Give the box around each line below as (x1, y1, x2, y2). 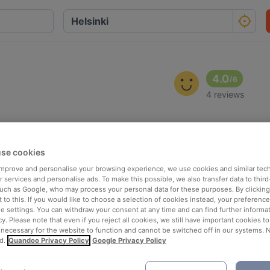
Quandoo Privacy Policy (8, 236, 89, 245)
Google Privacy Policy (92, 236, 166, 245)
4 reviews (206, 89, 245, 99)
